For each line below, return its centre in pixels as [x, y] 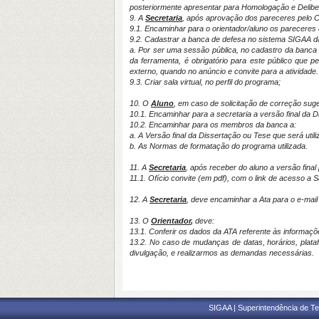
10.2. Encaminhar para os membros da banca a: [213, 125]
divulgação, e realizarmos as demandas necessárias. [222, 253]
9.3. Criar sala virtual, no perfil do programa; [205, 82]
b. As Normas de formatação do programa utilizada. [219, 146]
